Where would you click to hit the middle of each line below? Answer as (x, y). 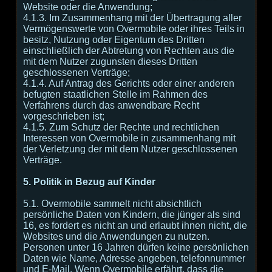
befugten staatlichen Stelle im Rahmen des (115, 94)
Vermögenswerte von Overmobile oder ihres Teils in (134, 29)
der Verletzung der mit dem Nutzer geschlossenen (130, 149)
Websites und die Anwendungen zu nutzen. (116, 236)
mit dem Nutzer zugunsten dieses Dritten (110, 62)
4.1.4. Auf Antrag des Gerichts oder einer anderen (129, 83)
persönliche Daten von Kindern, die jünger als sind (132, 215)
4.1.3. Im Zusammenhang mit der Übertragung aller (132, 18)
